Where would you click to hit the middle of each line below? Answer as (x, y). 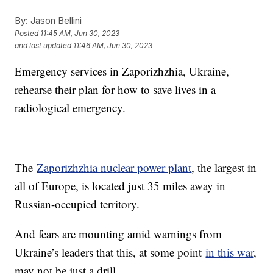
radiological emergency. (70, 107)
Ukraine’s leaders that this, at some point (110, 252)
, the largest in (224, 167)
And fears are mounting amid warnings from (119, 233)
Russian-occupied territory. (77, 204)
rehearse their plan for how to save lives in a (115, 89)
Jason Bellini (55, 20)
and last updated (43, 46)
